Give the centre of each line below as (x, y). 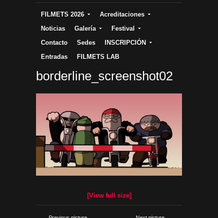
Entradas (54, 56)
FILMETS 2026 (63, 14)
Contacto (54, 42)
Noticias (53, 28)
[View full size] (109, 196)
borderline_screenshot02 (104, 76)
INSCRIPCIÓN (125, 42)
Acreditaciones (122, 14)
